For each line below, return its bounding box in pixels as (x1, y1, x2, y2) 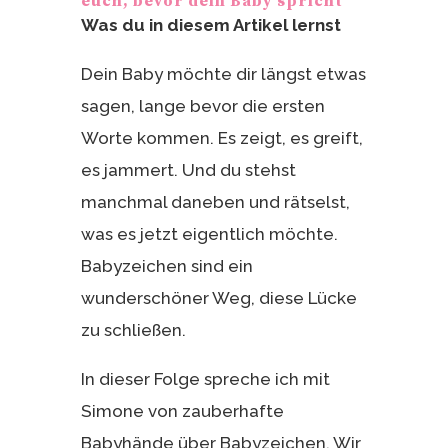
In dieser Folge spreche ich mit (80, 368, 330, 389)
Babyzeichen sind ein (80, 255, 253, 276)
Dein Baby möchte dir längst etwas (80, 63, 366, 84)
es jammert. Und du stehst (80, 159, 296, 180)
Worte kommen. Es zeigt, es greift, (80, 127, 363, 148)
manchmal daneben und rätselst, (80, 191, 350, 212)
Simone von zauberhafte (80, 400, 284, 421)
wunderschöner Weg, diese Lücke (80, 287, 357, 308)
